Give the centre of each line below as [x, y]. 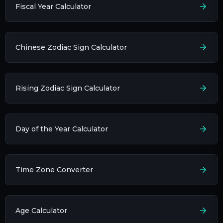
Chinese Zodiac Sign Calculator [71, 47]
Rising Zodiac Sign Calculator [68, 88]
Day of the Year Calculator [62, 129]
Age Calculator [41, 210]
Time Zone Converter [54, 169]
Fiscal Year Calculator [53, 6]
